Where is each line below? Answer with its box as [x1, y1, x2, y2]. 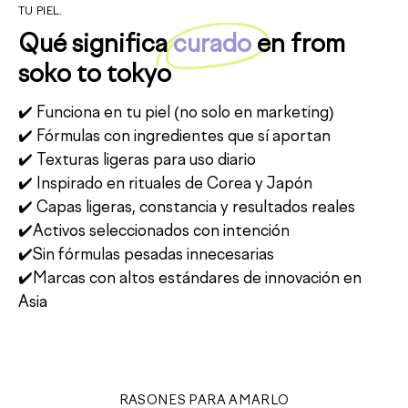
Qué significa [18, 33, 173, 57]
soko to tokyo [18, 63, 171, 87]
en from [251, 33, 345, 57]
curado [173, 33, 251, 57]
